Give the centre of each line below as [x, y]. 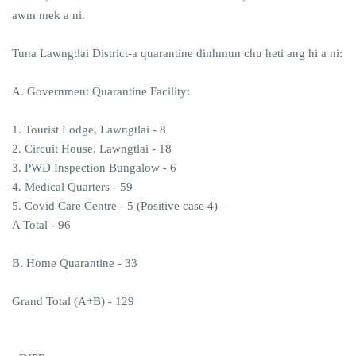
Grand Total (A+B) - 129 [73, 301]
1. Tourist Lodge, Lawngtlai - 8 [89, 129]
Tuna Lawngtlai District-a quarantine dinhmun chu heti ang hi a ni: [177, 53]
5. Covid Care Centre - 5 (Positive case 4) [115, 205]
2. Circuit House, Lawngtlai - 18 [92, 148]
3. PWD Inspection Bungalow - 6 [94, 167]
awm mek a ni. [48, 15]
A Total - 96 [41, 224]
